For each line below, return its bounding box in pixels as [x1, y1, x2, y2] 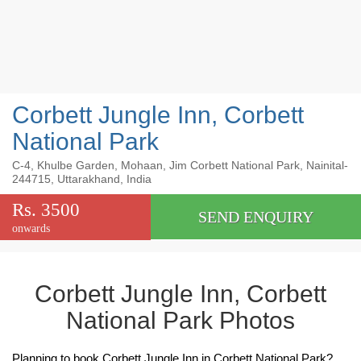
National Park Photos [66, 307, 295, 334]
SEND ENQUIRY [197, 208, 313, 226]
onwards [12, 222, 50, 234]
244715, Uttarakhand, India [12, 172, 151, 185]
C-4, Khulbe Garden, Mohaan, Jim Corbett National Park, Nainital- [12, 159, 348, 172]
